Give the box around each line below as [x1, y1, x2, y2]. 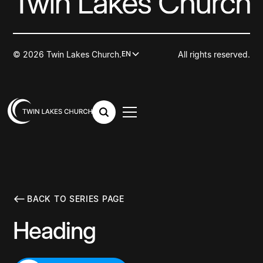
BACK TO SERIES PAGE [27, 194, 124, 204]
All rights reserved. [177, 49, 250, 59]
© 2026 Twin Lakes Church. [13, 49, 122, 59]
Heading [13, 215, 96, 245]
